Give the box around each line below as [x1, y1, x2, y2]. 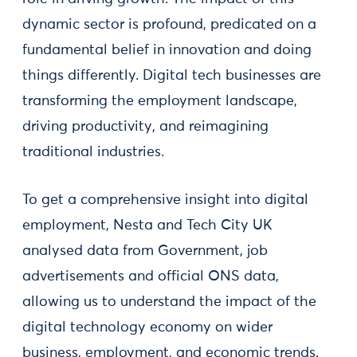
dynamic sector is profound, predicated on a [22, 18, 316, 32]
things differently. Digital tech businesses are [22, 69, 321, 83]
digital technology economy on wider [22, 320, 273, 335]
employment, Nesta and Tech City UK [22, 218, 273, 233]
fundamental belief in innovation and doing [22, 43, 312, 57]
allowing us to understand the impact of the [22, 295, 316, 309]
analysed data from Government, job [22, 244, 268, 258]
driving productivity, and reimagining [22, 120, 269, 134]
